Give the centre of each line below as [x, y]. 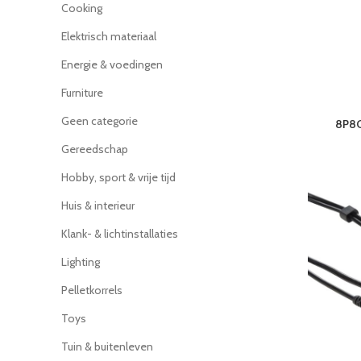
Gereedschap [95, 149]
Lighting [81, 262]
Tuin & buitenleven [107, 346]
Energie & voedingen [112, 64]
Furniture [82, 93]
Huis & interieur [98, 205]
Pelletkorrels [92, 290]
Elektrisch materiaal [109, 36]
